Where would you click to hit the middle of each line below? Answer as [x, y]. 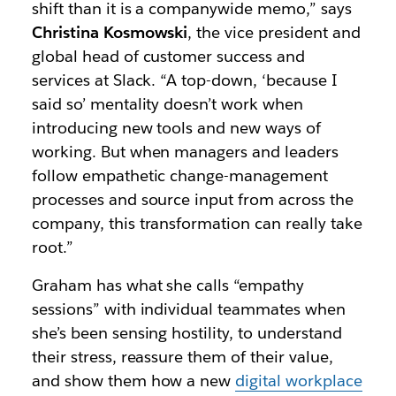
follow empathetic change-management [180, 175]
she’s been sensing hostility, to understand [187, 333]
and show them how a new [133, 381]
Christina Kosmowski [110, 32]
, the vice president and [274, 32]
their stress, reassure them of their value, [182, 357]
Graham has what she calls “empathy [168, 285]
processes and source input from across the [192, 199]
